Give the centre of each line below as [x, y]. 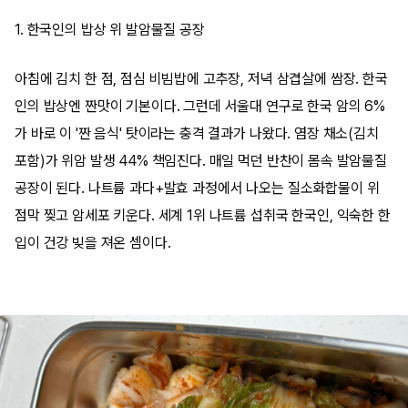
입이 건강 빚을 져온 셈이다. [93, 243]
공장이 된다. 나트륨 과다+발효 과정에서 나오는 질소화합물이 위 [197, 188]
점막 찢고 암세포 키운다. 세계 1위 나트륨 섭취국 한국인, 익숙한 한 [203, 215]
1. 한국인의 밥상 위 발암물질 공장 [110, 30]
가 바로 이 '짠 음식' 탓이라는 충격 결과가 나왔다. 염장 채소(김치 [197, 133]
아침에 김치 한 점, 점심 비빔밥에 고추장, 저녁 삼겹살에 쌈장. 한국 [201, 79]
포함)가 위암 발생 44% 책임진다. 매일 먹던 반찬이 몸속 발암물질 [201, 161]
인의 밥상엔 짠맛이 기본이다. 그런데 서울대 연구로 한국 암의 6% [200, 106]
